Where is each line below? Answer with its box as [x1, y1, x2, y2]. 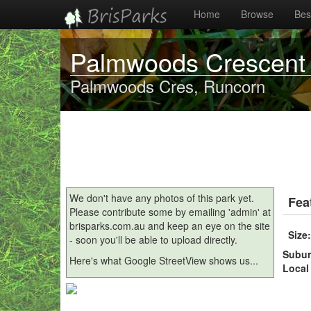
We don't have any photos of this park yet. [69, 191, 254, 205]
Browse [241, 7, 274, 21]
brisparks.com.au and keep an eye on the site [69, 219, 270, 233]
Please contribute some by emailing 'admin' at [69, 205, 271, 219]
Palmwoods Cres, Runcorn [70, 74, 265, 98]
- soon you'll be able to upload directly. [69, 233, 237, 246]
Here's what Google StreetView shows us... [69, 253, 258, 267]
